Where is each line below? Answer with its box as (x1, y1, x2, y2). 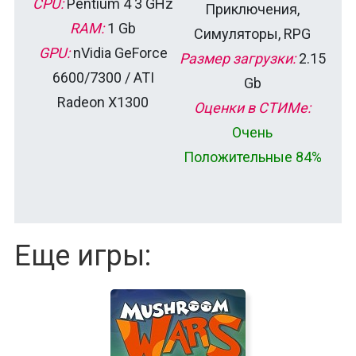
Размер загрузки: (179, 49, 296, 67)
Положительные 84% (183, 148, 322, 165)
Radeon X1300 (57, 93, 149, 110)
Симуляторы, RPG (194, 25, 311, 42)
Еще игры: (14, 238, 151, 273)
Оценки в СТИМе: (194, 99, 311, 116)
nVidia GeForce (69, 44, 168, 61)
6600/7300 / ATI (52, 68, 154, 86)
